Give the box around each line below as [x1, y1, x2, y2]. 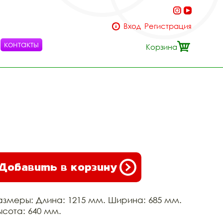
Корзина [146, 42, 177, 51]
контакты [4, 39, 39, 49]
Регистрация [144, 21, 192, 30]
